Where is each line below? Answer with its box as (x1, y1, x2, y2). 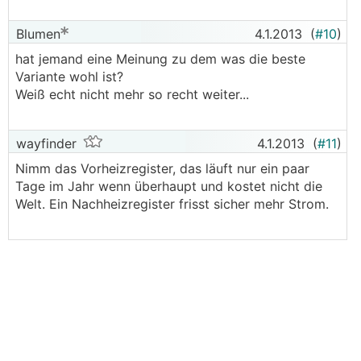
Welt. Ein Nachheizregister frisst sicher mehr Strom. (15, 196, 329, 212)
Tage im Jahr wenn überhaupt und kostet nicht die (15, 178, 322, 194)
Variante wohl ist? (15, 68, 123, 85)
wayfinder (12, 135, 77, 151)
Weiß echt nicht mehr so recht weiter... (15, 86, 249, 102)
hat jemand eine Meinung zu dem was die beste (15, 51, 305, 67)
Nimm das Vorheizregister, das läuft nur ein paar (15, 160, 309, 176)
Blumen (12, 26, 60, 42)
